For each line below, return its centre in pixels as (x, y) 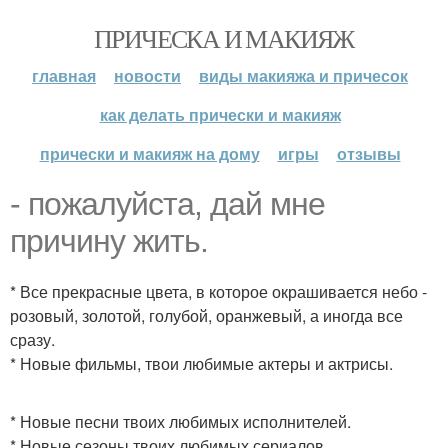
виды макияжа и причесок (303, 75)
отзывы (368, 153)
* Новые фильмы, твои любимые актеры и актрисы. (201, 363)
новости (147, 75)
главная (64, 75)
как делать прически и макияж (220, 114)
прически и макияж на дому (149, 153)
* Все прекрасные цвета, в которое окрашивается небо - (218, 291)
